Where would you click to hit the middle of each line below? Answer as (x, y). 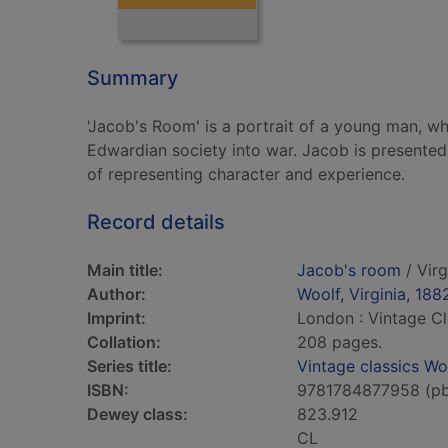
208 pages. (339, 342)
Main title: (125, 270)
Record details (156, 222)
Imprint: (116, 318)
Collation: (124, 342)
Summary (132, 78)
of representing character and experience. (246, 174)
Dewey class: (137, 414)
